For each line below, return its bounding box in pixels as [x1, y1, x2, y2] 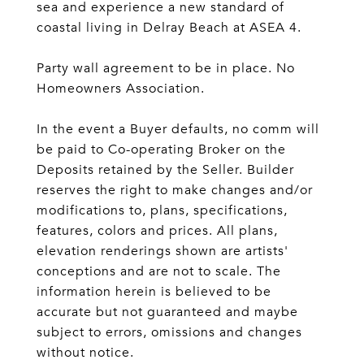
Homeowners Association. [37, 80, 205, 97]
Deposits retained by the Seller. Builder [37, 162, 294, 178]
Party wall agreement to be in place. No [37, 60, 295, 76]
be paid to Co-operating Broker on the [37, 141, 286, 158]
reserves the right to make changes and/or [37, 182, 313, 198]
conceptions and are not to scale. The [37, 263, 281, 279]
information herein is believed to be [37, 284, 271, 300]
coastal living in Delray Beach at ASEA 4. [37, 19, 301, 36]
